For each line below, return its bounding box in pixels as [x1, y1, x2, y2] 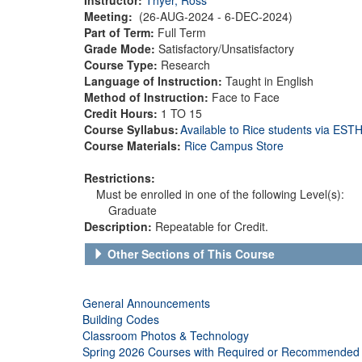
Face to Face [212, 88, 280, 105]
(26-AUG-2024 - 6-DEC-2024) [136, 7, 296, 24]
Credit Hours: [84, 104, 161, 121]
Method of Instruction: [84, 88, 212, 105]
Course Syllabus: [84, 120, 179, 137]
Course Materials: [84, 137, 184, 154]
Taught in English [222, 72, 314, 89]
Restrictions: [84, 169, 155, 186]
